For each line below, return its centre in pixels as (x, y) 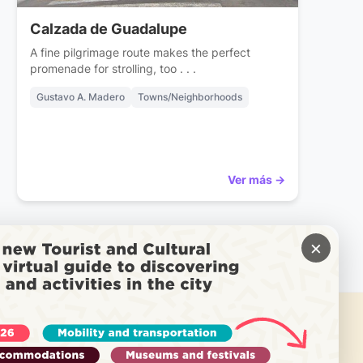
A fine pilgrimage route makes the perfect (141, 53)
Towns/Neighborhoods (190, 97)
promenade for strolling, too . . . (113, 69)
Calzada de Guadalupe (109, 29)
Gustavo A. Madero (81, 97)
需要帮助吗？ (107, 328)
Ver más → (256, 180)
